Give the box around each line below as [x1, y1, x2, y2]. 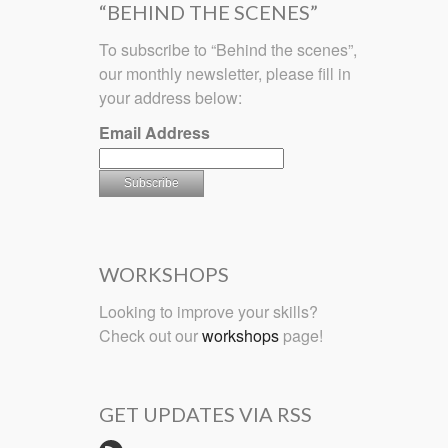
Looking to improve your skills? [99, 300, 318, 324]
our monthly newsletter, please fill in [99, 61, 351, 85]
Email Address [99, 120, 210, 144]
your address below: [99, 85, 242, 109]
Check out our [99, 324, 202, 348]
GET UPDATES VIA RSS [99, 402, 312, 427]
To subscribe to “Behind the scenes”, [99, 37, 357, 61]
